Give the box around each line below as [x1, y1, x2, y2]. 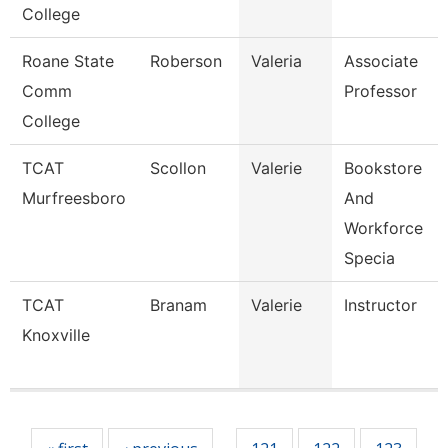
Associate [344, 51, 418, 71]
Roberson [150, 51, 222, 71]
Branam [150, 295, 207, 315]
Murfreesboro [22, 188, 126, 208]
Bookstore [344, 158, 422, 178]
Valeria [251, 51, 302, 71]
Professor [344, 81, 417, 101]
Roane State [22, 51, 114, 71]
